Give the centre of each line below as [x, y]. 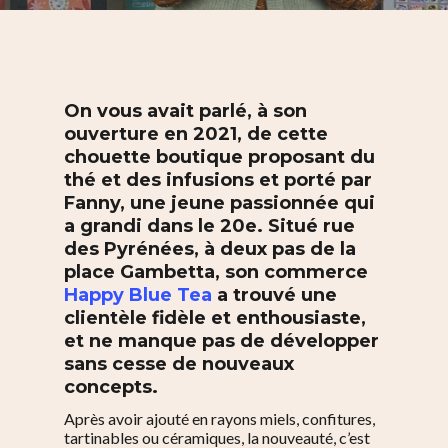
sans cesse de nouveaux [179, 364]
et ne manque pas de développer [221, 341]
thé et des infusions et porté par [218, 180]
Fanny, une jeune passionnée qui [219, 203]
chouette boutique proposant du [219, 157]
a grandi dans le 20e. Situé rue [209, 226]
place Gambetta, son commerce [216, 272]
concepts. [111, 387]
